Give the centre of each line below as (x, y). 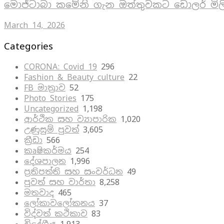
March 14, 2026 (34, 25)
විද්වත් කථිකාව (56, 213)
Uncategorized (51, 108)
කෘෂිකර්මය (48, 150)
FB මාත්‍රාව (45, 87)
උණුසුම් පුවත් (51, 129)
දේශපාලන (45, 161)
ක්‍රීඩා (33, 140)
